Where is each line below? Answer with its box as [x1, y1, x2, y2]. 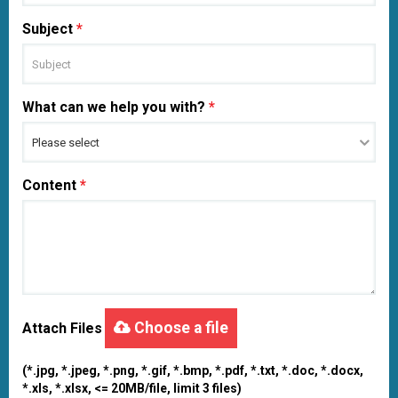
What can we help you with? [22, 99, 209, 115]
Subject [22, 20, 76, 37]
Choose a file [131, 319, 228, 337]
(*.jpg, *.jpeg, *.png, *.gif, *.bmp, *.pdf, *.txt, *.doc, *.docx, [22, 363, 363, 378]
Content [22, 177, 80, 194]
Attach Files [22, 320, 102, 337]
